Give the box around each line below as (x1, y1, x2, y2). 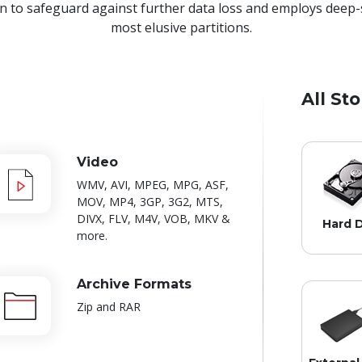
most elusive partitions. (110, 19, 252, 37)
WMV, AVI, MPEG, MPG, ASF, (76, 177, 229, 193)
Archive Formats (76, 276, 192, 293)
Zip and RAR (76, 299, 141, 315)
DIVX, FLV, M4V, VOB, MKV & (76, 211, 230, 227)
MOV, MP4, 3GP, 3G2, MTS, (76, 194, 223, 210)
